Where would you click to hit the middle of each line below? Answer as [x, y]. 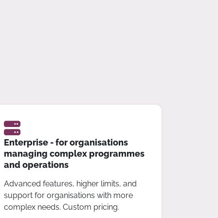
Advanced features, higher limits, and [70, 183]
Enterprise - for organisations [66, 142]
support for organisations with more [68, 195]
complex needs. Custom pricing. [61, 207]
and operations [36, 164]
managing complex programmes [74, 153]
